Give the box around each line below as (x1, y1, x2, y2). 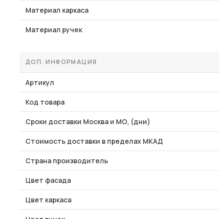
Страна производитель (25, 156, 108, 165)
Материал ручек (25, 25, 82, 34)
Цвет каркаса (25, 195, 71, 204)
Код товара (25, 97, 65, 107)
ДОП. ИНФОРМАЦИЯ (25, 58, 97, 66)
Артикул (25, 78, 54, 87)
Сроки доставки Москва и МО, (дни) (25, 117, 151, 126)
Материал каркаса (25, 5, 88, 15)
